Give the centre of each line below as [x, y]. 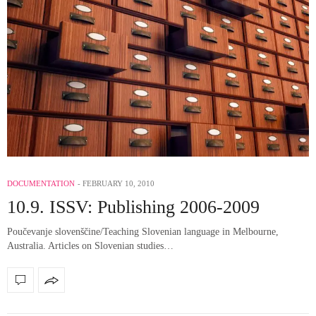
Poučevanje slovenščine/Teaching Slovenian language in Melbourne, [143, 232]
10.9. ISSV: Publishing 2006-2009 [133, 207]
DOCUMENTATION [41, 184]
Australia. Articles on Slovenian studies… [90, 246]
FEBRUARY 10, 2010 [119, 184]
